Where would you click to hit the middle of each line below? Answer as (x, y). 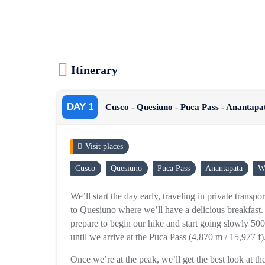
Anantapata (224, 168)
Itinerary (94, 70)
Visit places (104, 146)
